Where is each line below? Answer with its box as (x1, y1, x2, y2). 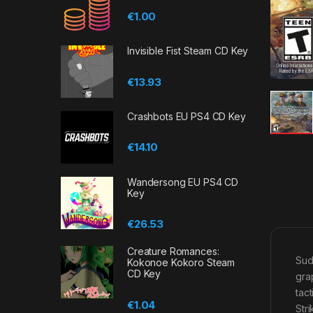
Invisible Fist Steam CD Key (127, 45, 249, 57)
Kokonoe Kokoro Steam (127, 256, 235, 269)
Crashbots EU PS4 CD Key (127, 110, 246, 123)
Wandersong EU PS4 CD (127, 175, 239, 188)
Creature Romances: (127, 245, 219, 258)
